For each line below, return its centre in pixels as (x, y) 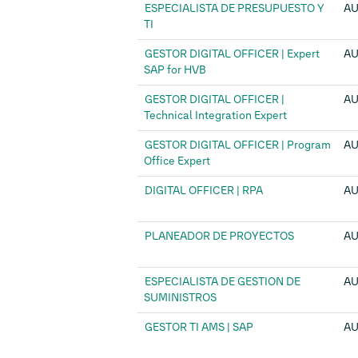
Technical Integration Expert (215, 115)
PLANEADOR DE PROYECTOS (219, 236)
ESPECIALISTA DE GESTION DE (223, 282)
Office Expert (177, 161)
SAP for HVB (175, 70)
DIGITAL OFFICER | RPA (204, 191)
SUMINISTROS (180, 298)
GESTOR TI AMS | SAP (199, 327)
